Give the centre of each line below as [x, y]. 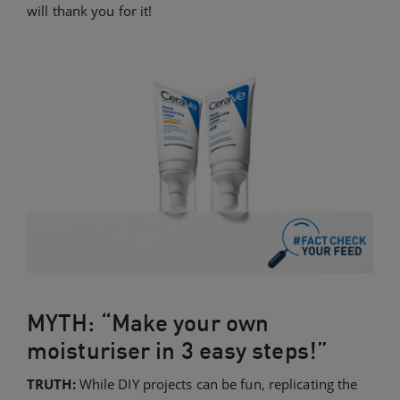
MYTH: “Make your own [148, 323]
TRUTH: [53, 384]
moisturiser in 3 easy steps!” [177, 351]
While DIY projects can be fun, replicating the [218, 384]
